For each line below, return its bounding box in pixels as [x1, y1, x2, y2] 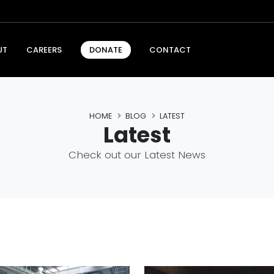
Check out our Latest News [68, 147, 206, 162]
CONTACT [149, 43, 191, 56]
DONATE [89, 44, 122, 56]
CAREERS [26, 43, 62, 56]
